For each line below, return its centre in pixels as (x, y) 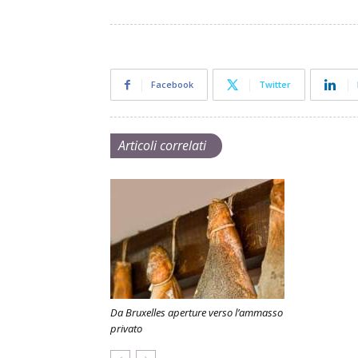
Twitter (275, 84)
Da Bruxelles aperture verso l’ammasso (197, 312)
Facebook (172, 84)
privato (126, 328)
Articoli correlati (162, 145)
